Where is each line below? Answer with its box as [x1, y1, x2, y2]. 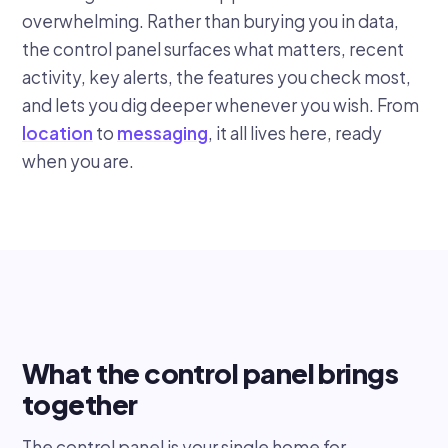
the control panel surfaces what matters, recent [22, 38, 404, 61]
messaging [117, 122, 208, 145]
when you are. [22, 150, 134, 173]
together [22, 386, 138, 421]
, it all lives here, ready [208, 122, 382, 145]
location [22, 122, 93, 145]
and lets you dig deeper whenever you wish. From [22, 94, 419, 117]
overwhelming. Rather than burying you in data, [22, 10, 399, 33]
